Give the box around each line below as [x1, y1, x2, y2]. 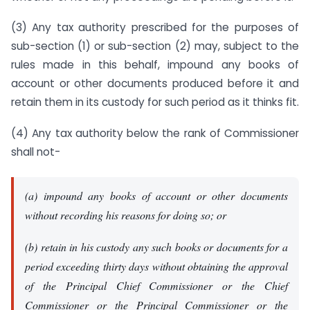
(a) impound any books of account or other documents [25, 188, 288, 203]
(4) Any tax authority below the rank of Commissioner [11, 126, 299, 141]
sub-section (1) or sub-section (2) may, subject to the [11, 39, 299, 54]
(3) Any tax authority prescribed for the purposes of [11, 20, 299, 35]
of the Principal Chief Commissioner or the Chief [25, 277, 288, 293]
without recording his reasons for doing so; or [25, 207, 226, 222]
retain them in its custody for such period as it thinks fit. [11, 95, 299, 110]
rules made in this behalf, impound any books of [11, 57, 299, 73]
